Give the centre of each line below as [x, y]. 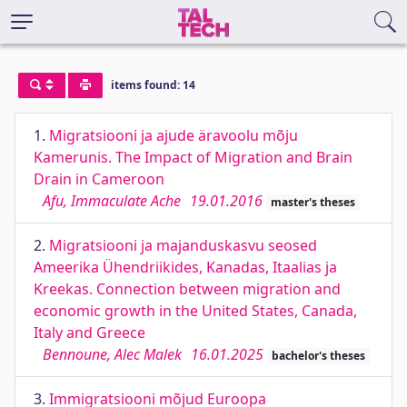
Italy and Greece [89, 333]
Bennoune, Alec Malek [112, 354]
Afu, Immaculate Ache [112, 201]
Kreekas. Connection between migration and [187, 289]
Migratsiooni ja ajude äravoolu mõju [174, 135]
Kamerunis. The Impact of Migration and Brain [193, 157]
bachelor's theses [318, 356]
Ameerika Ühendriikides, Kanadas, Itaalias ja [185, 267]
